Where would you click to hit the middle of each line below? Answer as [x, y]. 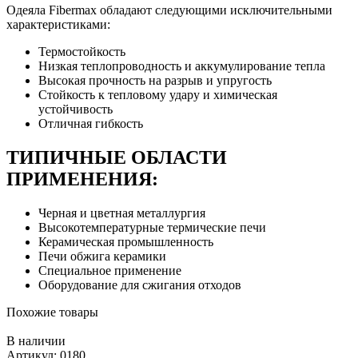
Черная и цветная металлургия [122, 213]
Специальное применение [110, 271]
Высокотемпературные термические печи [152, 228]
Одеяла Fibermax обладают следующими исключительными [169, 10]
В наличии [36, 341]
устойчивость [76, 109]
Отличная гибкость [91, 124]
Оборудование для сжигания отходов [141, 285]
